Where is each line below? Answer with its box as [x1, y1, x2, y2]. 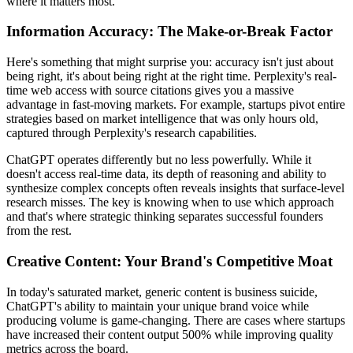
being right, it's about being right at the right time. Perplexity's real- [6, 69, 336, 84]
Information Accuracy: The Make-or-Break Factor [6, 23, 333, 40]
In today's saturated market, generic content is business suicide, [6, 284, 318, 299]
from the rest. [6, 224, 72, 238]
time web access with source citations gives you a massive [6, 84, 294, 98]
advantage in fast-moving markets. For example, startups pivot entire [6, 98, 345, 112]
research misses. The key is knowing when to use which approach [6, 195, 334, 210]
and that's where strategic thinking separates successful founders [6, 210, 323, 224]
